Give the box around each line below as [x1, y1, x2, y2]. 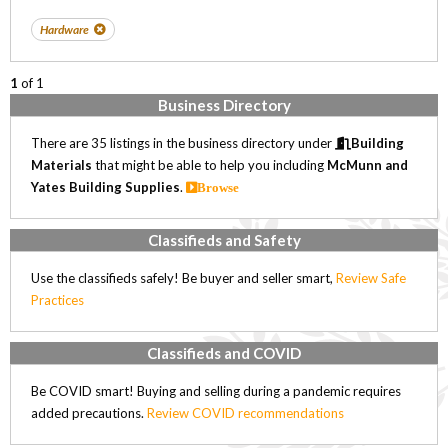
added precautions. [31, 405, 147, 421]
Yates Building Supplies [31, 179, 180, 195]
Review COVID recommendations [147, 405, 344, 421]
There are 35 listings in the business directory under [31, 135, 335, 151]
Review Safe [336, 270, 406, 286]
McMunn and [327, 157, 408, 173]
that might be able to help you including [92, 157, 327, 173]
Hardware [40, 22, 89, 37]
